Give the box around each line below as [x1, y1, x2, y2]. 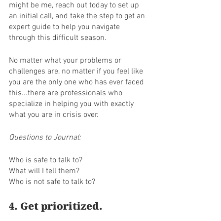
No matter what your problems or [9, 56, 123, 66]
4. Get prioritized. [9, 199, 105, 213]
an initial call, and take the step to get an [9, 11, 147, 21]
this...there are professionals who [9, 88, 124, 98]
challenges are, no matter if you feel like [9, 67, 145, 76]
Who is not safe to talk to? [9, 177, 97, 187]
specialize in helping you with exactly [9, 99, 136, 109]
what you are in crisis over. [9, 110, 99, 120]
